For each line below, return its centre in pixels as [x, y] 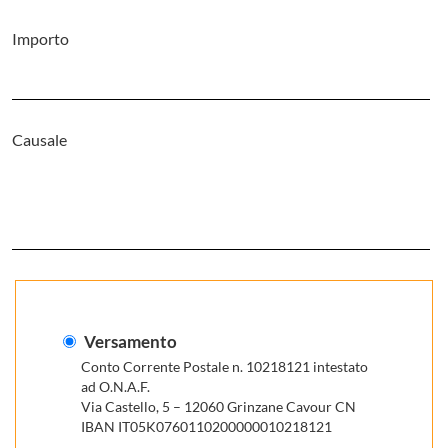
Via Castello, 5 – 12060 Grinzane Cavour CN [218, 406]
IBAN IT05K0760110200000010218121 [206, 426]
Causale [39, 139]
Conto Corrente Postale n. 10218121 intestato [224, 366]
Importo [40, 38]
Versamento [129, 341]
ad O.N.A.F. [115, 386]
